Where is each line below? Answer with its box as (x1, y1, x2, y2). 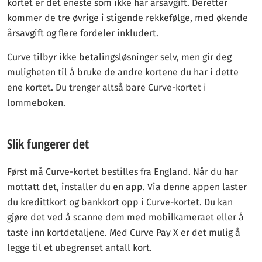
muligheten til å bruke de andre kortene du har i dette (7, 67, 239, 78)
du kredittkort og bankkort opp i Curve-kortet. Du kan (7, 196, 233, 208)
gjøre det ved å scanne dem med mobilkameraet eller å (7, 212, 244, 223)
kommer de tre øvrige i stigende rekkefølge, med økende (7, 12, 248, 23)
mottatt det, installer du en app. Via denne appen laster (7, 181, 247, 192)
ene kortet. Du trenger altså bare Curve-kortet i (7, 82, 206, 93)
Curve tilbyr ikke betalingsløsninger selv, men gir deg (7, 51, 232, 63)
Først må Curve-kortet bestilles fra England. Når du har (7, 166, 238, 177)
